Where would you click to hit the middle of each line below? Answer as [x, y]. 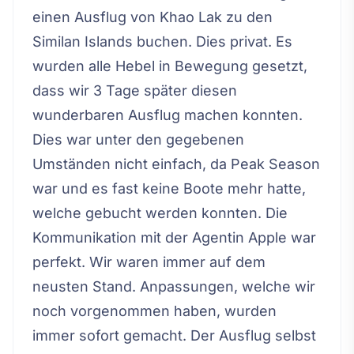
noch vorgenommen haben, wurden [154, 311]
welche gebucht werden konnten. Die [160, 213]
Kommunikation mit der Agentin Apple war [174, 238]
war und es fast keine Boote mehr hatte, [169, 189]
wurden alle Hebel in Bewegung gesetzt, [170, 66]
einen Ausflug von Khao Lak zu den [153, 17]
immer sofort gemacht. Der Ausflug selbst [174, 336]
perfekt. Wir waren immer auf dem [149, 262]
